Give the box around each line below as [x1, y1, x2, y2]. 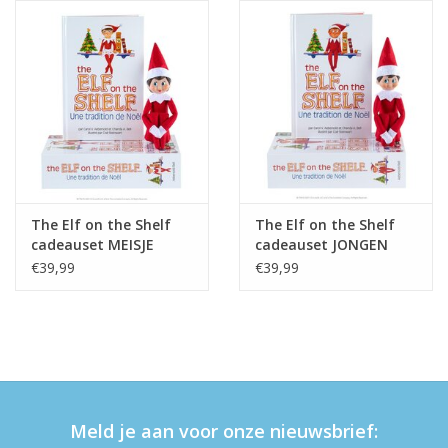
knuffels [15, 88, 65, 107]
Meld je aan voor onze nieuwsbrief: [70, 419, 378, 444]
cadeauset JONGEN [255, 235, 388, 255]
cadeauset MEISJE [31, 235, 154, 255]
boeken [15, 144, 63, 163]
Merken [15, 312, 64, 331]
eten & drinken [15, 32, 110, 51]
